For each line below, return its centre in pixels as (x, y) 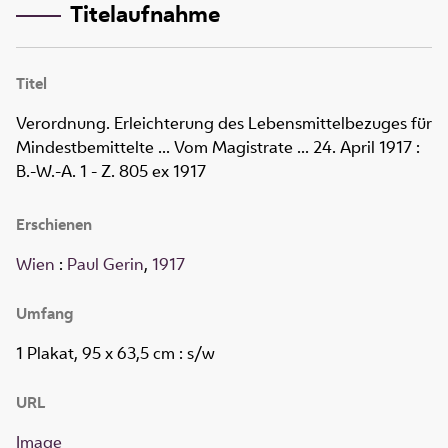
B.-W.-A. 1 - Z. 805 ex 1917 (111, 171)
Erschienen (54, 225)
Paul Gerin (105, 264)
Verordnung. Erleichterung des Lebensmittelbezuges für (224, 123)
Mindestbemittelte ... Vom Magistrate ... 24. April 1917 (214, 147)
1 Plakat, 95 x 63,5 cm (95, 353)
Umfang (44, 314)
